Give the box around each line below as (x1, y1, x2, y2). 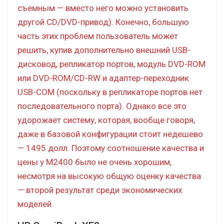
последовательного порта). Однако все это (17, 100, 186, 111)
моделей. (17, 198, 53, 209)
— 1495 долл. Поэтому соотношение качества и (17, 142, 204, 153)
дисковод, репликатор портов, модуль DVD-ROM (17, 58, 205, 69)
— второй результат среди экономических (17, 184, 182, 195)
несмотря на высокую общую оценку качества (17, 170, 201, 181)
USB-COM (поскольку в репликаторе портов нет (17, 86, 202, 97)
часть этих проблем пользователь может (17, 30, 178, 41)
